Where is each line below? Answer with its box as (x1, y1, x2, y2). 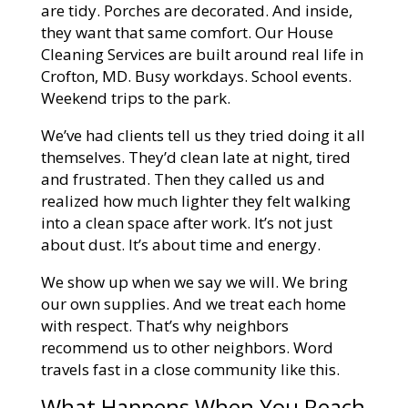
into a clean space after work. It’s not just (40, 211, 332, 233)
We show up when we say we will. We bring (40, 270, 348, 292)
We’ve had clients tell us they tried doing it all (40, 124, 365, 146)
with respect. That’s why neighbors (40, 314, 289, 336)
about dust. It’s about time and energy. (40, 233, 321, 255)
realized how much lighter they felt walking (40, 189, 351, 211)
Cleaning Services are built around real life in (40, 43, 363, 65)
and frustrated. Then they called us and (40, 168, 325, 189)
